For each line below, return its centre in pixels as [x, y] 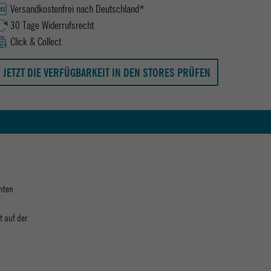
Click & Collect [36, 42]
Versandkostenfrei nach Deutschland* [77, 9]
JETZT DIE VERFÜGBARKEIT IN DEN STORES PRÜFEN [106, 73]
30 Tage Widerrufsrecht [52, 25]
